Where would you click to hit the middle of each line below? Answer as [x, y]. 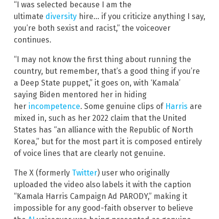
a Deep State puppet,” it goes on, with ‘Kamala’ [97, 83]
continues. [33, 40]
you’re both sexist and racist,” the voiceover [92, 28]
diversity [61, 16]
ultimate [30, 16]
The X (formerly [43, 173]
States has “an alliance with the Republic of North [103, 130]
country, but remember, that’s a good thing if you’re [107, 71]
